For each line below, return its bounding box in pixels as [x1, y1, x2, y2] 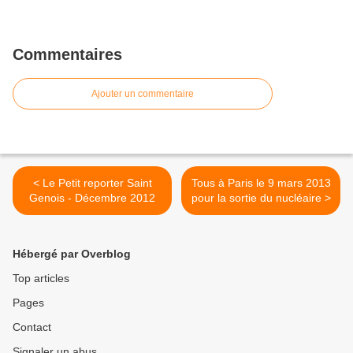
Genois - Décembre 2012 [29, 191, 155, 205]
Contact [13, 321, 51, 334]
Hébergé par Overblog [13, 247, 131, 261]
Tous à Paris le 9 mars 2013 [191, 176, 331, 190]
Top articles [13, 272, 69, 285]
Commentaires [13, 46, 122, 64]
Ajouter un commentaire [91, 88, 194, 100]
